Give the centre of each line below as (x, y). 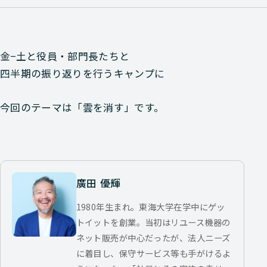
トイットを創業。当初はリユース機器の (153, 222)
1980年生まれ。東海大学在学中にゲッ (150, 206)
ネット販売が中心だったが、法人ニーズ (153, 237)
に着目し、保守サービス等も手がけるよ (153, 253)
